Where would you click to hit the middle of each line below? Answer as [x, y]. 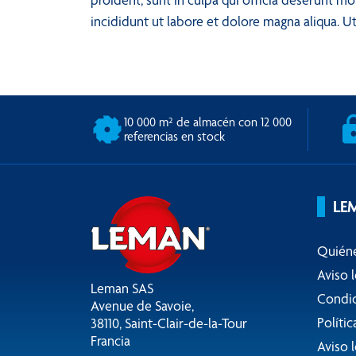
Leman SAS [122, 288]
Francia [110, 341]
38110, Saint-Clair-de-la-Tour [169, 323]
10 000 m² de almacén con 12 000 [208, 122]
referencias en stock [174, 136]
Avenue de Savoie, [142, 306]
